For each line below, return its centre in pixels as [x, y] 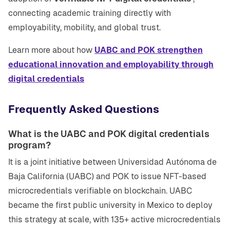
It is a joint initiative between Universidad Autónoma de [112, 162]
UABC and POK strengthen [149, 50]
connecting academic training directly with [90, 13]
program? [30, 146]
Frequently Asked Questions [84, 110]
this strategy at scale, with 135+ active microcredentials [114, 220]
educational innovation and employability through [111, 65]
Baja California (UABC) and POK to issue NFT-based [107, 177]
